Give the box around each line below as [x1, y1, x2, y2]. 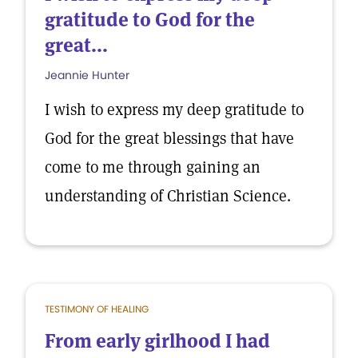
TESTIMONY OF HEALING [45, 302, 149, 316]
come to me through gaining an [45, 157, 261, 177]
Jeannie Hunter [45, 67, 129, 83]
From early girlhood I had [45, 328, 270, 353]
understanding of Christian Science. [45, 185, 291, 206]
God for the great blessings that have [45, 128, 294, 149]
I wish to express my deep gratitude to [45, 99, 304, 120]
